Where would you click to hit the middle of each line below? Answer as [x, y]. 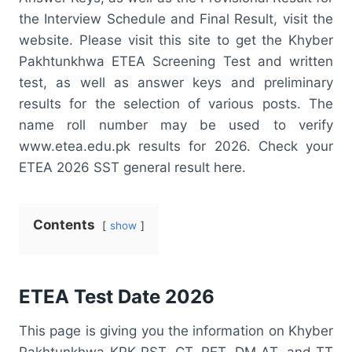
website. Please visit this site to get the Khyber [176, 40]
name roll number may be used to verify [176, 125]
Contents [64, 224]
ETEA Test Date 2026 [117, 296]
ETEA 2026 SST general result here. [132, 167]
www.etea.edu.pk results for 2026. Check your [176, 146]
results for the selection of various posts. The [176, 103]
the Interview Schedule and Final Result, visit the [176, 18]
